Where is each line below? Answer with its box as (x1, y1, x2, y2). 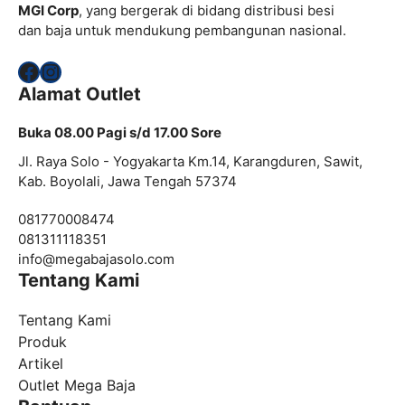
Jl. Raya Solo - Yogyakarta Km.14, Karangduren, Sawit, (18, 152, 363, 170)
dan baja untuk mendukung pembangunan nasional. (18, 22, 346, 40)
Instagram (39, 57, 143, 84)
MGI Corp (18, 2, 79, 20)
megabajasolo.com (55, 250, 174, 268)
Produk (18, 332, 67, 351)
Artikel (18, 353, 63, 372)
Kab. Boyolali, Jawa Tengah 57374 (18, 172, 237, 190)
